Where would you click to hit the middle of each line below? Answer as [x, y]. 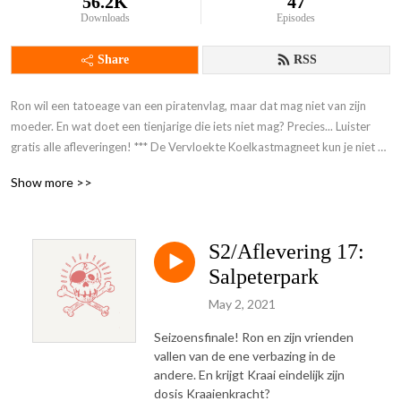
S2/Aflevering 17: [286, 252]
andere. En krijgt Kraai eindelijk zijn [249, 374]
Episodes [296, 18]
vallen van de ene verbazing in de [245, 355]
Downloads [105, 18]
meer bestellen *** [57, 167]
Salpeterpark [264, 277]
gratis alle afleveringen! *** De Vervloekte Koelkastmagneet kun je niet [193, 147]
